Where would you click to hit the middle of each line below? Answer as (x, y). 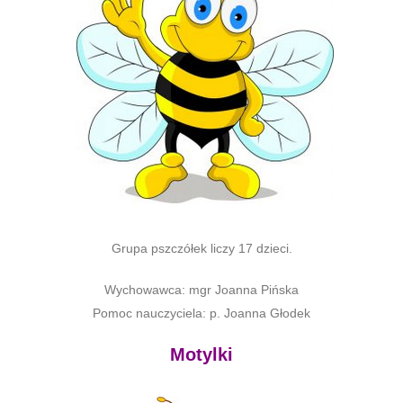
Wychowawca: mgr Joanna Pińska (201, 290)
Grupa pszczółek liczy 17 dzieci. (201, 248)
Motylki (201, 354)
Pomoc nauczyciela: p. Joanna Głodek (201, 313)
